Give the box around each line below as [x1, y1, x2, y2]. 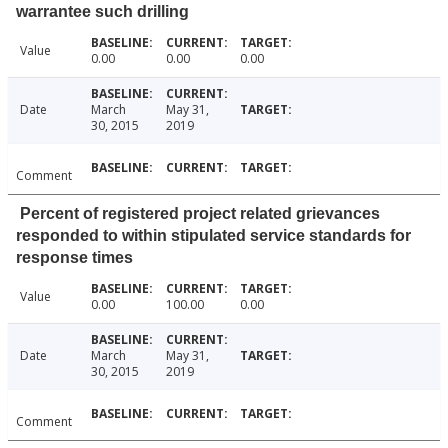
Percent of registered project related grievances [20, 205, 380, 223]
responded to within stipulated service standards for [16, 227, 411, 245]
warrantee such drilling [16, 3, 189, 21]
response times [16, 249, 133, 267]
